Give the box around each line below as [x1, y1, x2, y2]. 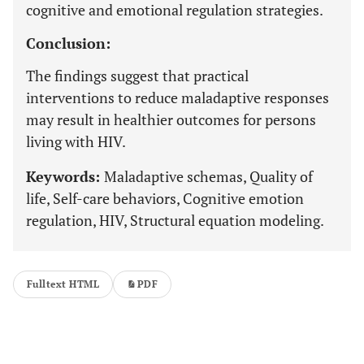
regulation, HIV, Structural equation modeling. [26, 210, 324, 230]
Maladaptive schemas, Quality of [104, 167, 313, 186]
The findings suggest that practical [26, 66, 249, 85]
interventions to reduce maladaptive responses [26, 88, 329, 107]
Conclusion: [26, 33, 110, 53]
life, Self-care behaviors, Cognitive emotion [26, 188, 304, 208]
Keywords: [26, 167, 104, 186]
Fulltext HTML [27, 278, 100, 290]
